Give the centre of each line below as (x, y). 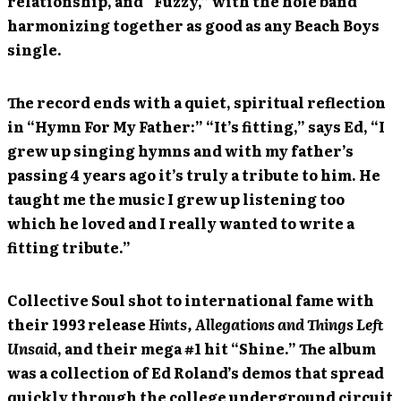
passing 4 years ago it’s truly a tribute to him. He (194, 175)
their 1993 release (78, 324)
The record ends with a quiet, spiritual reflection (196, 102)
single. (34, 49)
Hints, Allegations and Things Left (266, 324)
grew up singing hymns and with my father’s (180, 150)
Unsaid (32, 348)
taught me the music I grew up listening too (176, 199)
